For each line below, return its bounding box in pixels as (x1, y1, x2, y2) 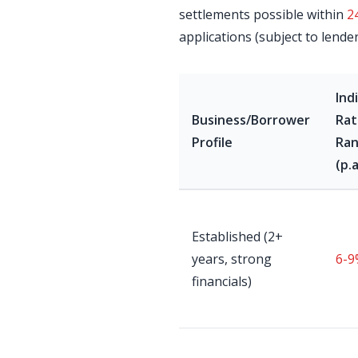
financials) (192, 272, 252, 290)
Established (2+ (192, 228, 283, 245)
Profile (192, 133, 233, 151)
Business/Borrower (192, 111, 310, 129)
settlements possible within (179, 6, 347, 23)
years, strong (192, 250, 272, 268)
